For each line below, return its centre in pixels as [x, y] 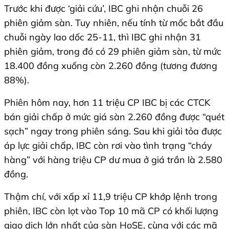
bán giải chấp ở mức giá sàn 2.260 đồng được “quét [114, 117]
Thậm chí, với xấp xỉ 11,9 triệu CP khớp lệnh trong [111, 197]
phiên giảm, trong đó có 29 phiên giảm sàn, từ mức [113, 52]
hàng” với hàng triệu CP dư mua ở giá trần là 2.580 [113, 160]
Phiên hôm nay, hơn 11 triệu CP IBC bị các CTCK [107, 103]
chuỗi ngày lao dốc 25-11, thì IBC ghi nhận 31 [102, 37]
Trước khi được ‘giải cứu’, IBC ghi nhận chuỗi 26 [104, 9]
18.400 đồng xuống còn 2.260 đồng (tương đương [111, 66]
